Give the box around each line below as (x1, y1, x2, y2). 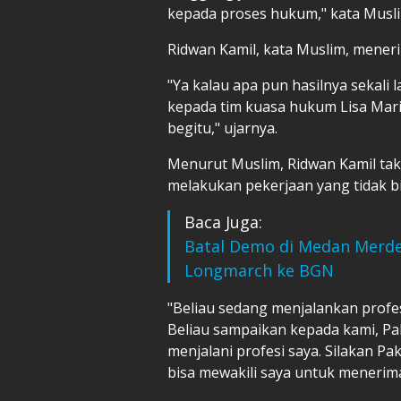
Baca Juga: (184, 210, 262, 233)
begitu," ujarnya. (167, 117, 277, 138)
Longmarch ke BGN (184, 259, 334, 281)
